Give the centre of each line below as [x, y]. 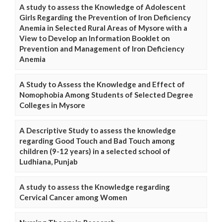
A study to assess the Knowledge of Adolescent [103, 7]
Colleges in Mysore [52, 105]
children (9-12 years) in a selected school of [95, 151]
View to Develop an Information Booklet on [95, 38]
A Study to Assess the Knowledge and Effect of [102, 84]
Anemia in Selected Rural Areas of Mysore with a [103, 28]
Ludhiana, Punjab [49, 161]
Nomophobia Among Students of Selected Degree [106, 94]
